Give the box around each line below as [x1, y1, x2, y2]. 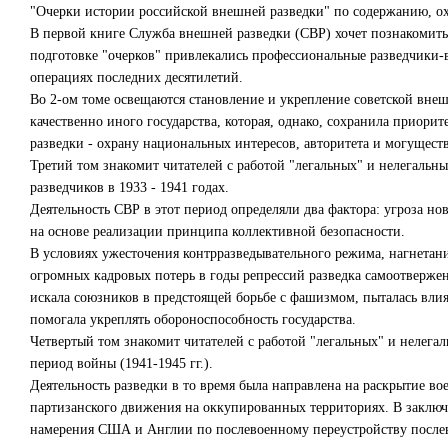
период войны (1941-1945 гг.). [30, 355, 213, 371]
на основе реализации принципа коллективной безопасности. [30, 223, 405, 239]
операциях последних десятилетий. [30, 69, 243, 85]
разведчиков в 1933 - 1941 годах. [30, 179, 229, 195]
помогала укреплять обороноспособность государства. [30, 311, 356, 327]
